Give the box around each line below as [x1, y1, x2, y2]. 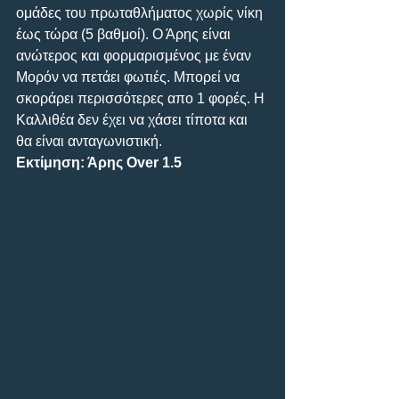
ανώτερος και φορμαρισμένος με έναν [16, 47, 255, 63]
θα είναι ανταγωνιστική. [16, 133, 162, 149]
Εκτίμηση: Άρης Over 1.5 [16, 154, 182, 170]
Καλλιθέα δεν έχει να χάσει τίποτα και [16, 111, 251, 127]
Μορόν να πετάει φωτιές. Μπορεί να [16, 69, 243, 85]
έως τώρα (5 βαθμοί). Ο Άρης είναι [16, 26, 234, 42]
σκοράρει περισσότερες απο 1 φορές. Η [16, 90, 268, 106]
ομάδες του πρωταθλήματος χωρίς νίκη [16, 4, 266, 20]
